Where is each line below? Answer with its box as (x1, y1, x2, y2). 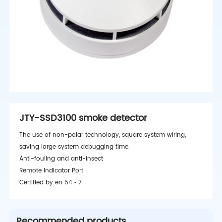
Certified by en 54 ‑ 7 (19, 177, 82, 187)
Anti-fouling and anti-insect (19, 154, 103, 164)
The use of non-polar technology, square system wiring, (19, 130, 186, 140)
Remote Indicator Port (19, 166, 83, 175)
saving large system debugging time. (19, 142, 130, 152)
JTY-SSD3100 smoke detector (19, 111, 147, 125)
